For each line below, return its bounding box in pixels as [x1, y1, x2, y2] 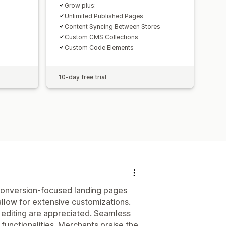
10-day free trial [59, 73, 106, 81]
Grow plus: [65, 1, 96, 9]
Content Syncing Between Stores [65, 22, 160, 30]
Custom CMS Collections [65, 33, 138, 41]
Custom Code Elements [65, 43, 134, 51]
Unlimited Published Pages [65, 12, 143, 20]
